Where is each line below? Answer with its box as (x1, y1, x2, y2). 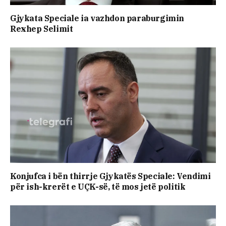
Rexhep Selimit (10, 23, 73, 34)
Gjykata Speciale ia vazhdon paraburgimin (10, 13, 185, 23)
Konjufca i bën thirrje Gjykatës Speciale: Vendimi (10, 171, 211, 182)
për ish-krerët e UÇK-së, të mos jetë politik (10, 182, 186, 192)
